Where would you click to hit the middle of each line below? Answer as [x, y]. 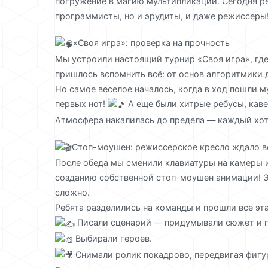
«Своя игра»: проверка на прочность [151, 43]
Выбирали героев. [112, 238]
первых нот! [81, 104]
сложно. [72, 193]
